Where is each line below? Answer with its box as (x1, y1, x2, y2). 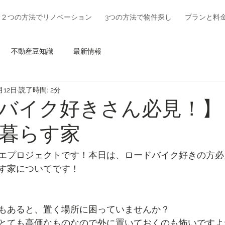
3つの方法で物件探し (105, 13, 172, 21)
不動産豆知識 (11, 47, 53, 55)
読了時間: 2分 (19, 85, 61, 94)
